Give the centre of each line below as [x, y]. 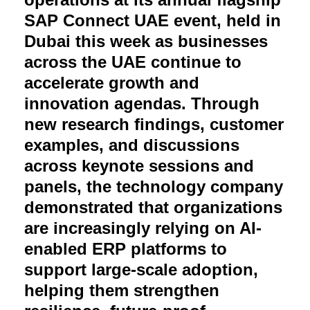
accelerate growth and [112, 82]
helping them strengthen [122, 290]
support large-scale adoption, [141, 269]
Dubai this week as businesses [146, 41]
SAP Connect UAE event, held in [153, 20]
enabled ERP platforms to [126, 248]
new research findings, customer [154, 124]
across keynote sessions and [139, 165]
